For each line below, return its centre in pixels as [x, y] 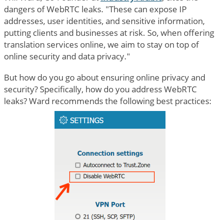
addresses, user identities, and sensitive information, [104, 21]
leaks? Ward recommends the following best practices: [108, 101]
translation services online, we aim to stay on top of [101, 45]
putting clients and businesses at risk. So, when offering [109, 33]
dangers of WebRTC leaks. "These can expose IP [95, 9]
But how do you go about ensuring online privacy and [104, 77]
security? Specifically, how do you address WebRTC [100, 89]
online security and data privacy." [67, 56]
